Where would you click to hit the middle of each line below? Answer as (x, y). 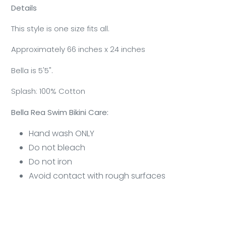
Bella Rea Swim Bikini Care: (60, 112)
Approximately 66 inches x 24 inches (78, 49)
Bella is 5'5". (32, 70)
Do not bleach (57, 148)
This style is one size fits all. (60, 28)
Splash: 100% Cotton (48, 91)
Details (24, 8)
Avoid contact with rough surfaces (97, 176)
